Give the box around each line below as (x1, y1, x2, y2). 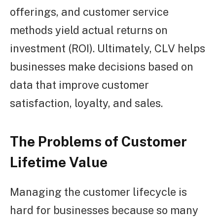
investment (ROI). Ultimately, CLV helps (10, 41, 205, 55)
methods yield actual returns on (10, 23, 168, 37)
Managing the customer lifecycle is (10, 185, 187, 199)
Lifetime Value (10, 154, 108, 171)
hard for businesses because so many (10, 204, 198, 217)
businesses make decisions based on (10, 60, 193, 73)
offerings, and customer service (10, 5, 169, 18)
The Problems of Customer (10, 133, 187, 150)
